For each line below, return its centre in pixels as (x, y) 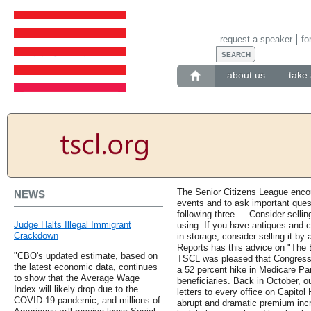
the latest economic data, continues (86, 267)
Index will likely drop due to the (76, 289)
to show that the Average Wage (77, 278)
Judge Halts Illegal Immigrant (73, 225)
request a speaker (256, 39)
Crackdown (36, 236)
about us (246, 75)
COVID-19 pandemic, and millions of (87, 301)
